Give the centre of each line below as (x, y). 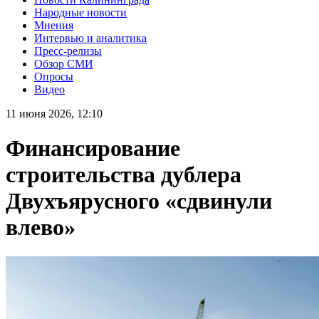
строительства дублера (124, 175)
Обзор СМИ (64, 63)
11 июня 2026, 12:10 (54, 113)
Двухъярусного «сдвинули (139, 201)
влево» (41, 228)
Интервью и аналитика (90, 38)
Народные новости (80, 12)
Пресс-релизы (68, 51)
